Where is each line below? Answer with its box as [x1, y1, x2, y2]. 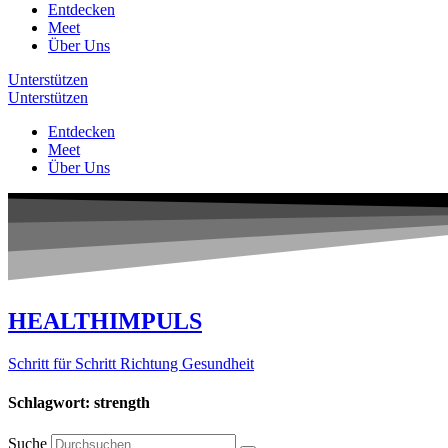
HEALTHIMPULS [8, 308, 202, 335]
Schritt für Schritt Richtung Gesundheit [8, 355, 254, 373]
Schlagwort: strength [8, 394, 150, 412]
